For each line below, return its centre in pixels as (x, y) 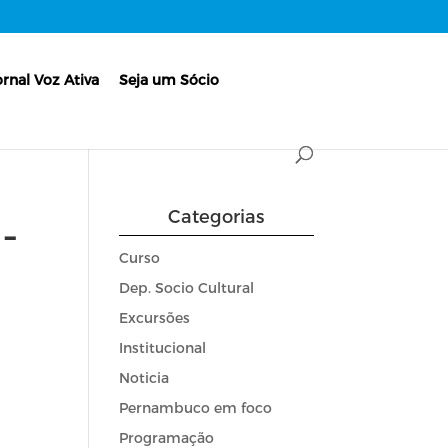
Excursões (155, 317)
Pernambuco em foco (196, 407)
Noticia (144, 377)
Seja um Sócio (169, 79)
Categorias (216, 215)
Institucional (163, 347)
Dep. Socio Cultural (187, 287)
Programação (167, 437)
